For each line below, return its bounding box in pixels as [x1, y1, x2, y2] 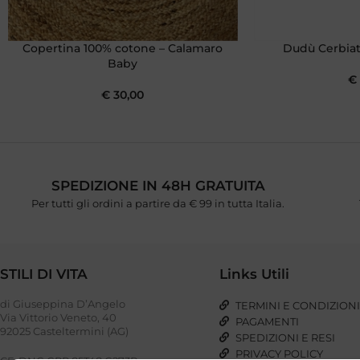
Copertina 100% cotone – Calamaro [22, 41, 223, 56]
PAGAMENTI [235, 315, 300, 329]
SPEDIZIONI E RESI [235, 331, 336, 345]
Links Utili [219, 266, 290, 283]
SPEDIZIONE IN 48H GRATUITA [51, 178, 265, 194]
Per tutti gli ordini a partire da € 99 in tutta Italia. [31, 197, 285, 211]
